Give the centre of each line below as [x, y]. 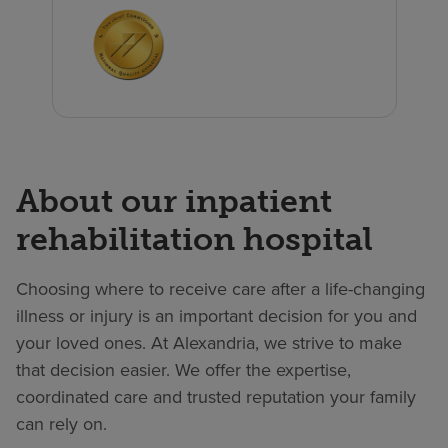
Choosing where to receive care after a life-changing [220, 288]
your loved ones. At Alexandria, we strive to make [209, 342]
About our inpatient [174, 200]
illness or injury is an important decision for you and [216, 315]
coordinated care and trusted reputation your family [216, 396]
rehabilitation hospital [194, 238]
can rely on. [61, 423]
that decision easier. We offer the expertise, [183, 369]
